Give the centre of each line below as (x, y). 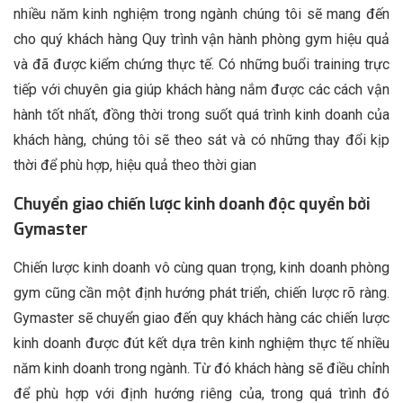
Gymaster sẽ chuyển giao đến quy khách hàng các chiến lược (201, 318)
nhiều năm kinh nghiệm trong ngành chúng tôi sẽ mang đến (201, 14)
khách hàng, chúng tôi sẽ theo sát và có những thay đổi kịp (201, 140)
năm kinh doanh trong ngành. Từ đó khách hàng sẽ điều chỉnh (201, 369)
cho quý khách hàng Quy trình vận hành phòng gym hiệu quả (201, 40)
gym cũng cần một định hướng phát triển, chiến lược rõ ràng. (201, 293)
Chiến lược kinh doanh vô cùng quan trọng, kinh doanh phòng (201, 268)
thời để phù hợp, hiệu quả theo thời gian (135, 166)
